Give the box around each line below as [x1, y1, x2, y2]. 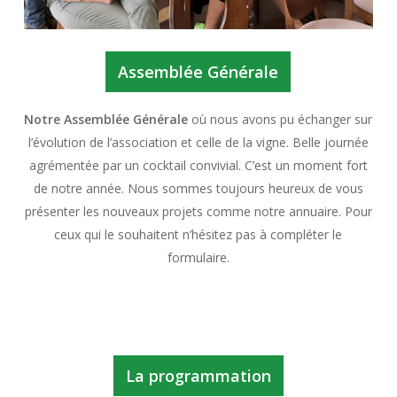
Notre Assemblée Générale [24, 111, 189, 128]
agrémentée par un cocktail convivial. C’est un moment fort [28, 157, 368, 175]
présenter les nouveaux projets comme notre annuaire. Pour [24, 203, 372, 221]
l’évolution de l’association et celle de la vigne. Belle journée [27, 134, 369, 152]
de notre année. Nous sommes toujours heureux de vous [33, 180, 363, 198]
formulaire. [167, 249, 230, 267]
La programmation [125, 365, 271, 387]
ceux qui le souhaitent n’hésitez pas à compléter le [54, 226, 343, 244]
